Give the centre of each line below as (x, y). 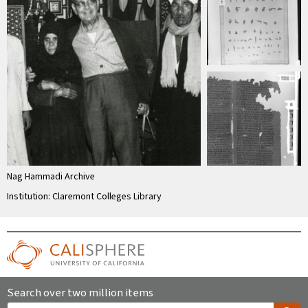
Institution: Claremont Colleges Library (84, 196)
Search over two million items (80, 293)
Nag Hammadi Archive (51, 176)
